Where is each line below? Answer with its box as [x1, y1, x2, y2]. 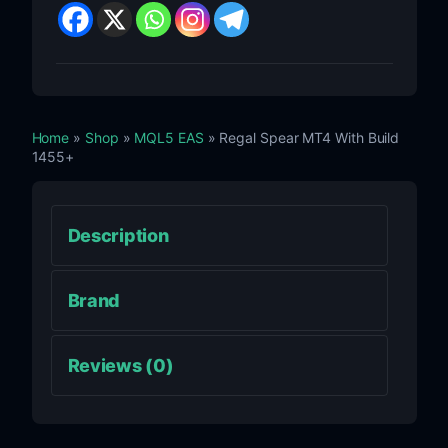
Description [67, 224, 169, 246]
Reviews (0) [67, 354, 174, 376]
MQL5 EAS [134, 128, 204, 146]
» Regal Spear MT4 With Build [203, 128, 400, 146]
